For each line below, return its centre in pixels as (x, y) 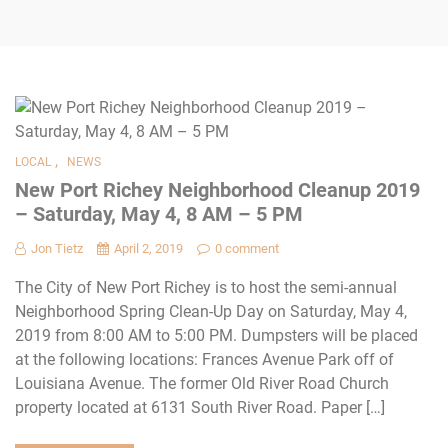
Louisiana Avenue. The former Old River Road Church (202, 383)
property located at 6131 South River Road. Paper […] (200, 407)
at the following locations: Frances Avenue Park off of (204, 359)
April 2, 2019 (148, 248)
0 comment (247, 248)
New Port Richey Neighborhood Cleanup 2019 (217, 189)
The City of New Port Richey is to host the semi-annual (206, 287)
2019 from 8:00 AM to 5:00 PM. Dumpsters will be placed (216, 335)
